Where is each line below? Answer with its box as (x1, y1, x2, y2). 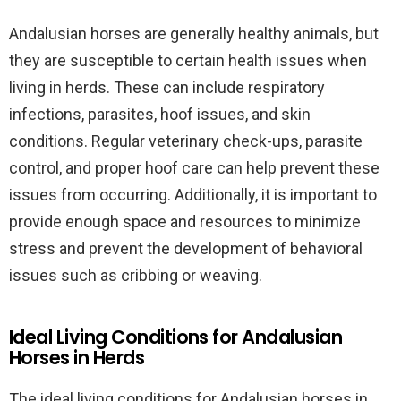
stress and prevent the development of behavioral (9, 239, 363, 258)
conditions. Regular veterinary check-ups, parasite (9, 132, 363, 150)
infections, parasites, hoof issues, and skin (9, 105, 311, 124)
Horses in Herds (9, 345, 145, 371)
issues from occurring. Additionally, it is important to (9, 185, 377, 204)
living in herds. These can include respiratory (9, 78, 325, 97)
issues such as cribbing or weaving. (9, 266, 262, 285)
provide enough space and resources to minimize (9, 212, 361, 231)
